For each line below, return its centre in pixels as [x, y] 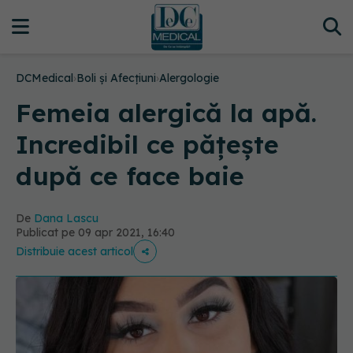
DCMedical [45, 78]
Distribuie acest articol [74, 251]
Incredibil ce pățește [147, 144]
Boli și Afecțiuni [116, 78]
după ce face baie [130, 176]
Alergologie [189, 78]
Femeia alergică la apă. [166, 113]
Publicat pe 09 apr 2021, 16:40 [95, 232]
